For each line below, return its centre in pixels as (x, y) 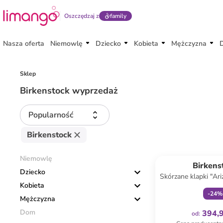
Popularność (51, 115)
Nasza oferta (24, 44)
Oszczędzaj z (82, 16)
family (118, 16)
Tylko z (210, 152)
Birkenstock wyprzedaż (69, 91)
